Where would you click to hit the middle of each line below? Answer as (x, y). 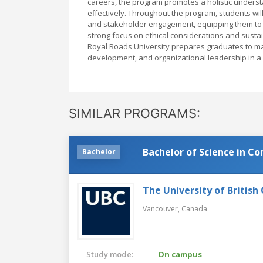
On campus (180, 254)
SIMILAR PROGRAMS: (134, 113)
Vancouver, (162, 208)
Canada (194, 208)
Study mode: (110, 254)
